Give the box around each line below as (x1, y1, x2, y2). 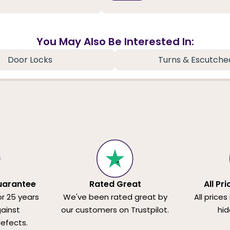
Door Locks (7, 54, 52, 66)
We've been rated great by (63, 191, 167, 202)
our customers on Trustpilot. (61, 204, 169, 215)
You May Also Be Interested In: (36, 34, 194, 49)
